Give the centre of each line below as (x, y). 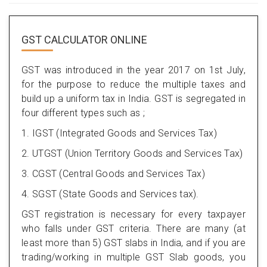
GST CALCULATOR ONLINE (84, 39)
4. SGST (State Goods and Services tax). (110, 194)
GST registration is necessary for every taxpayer (133, 214)
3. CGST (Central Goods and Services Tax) (113, 173)
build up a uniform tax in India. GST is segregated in (133, 98)
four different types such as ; (83, 113)
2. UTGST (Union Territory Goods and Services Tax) (132, 153)
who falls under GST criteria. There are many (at (133, 228)
